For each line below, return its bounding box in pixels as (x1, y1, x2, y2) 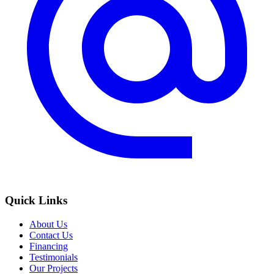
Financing (29, 241, 68, 251)
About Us (29, 219, 67, 229)
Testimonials (29, 252, 78, 262)
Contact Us (29, 230, 73, 240)
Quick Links (5, 194, 67, 207)
